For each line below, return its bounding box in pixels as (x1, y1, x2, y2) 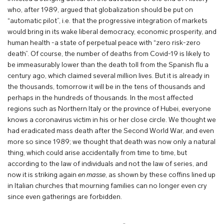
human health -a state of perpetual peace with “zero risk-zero (7, 39, 200, 47)
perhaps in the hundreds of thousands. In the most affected (7, 94, 193, 102)
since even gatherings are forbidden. (7, 193, 122, 201)
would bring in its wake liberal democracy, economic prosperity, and (7, 28, 216, 36)
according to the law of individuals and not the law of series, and (7, 160, 207, 168)
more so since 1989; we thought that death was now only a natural (7, 138, 215, 146)
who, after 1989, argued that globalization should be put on (7, 6, 193, 14)
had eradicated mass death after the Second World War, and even (7, 127, 214, 135)
